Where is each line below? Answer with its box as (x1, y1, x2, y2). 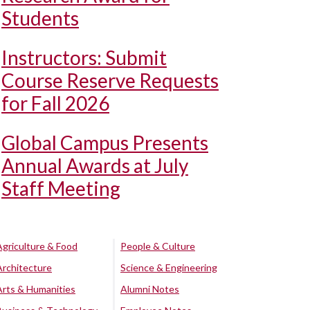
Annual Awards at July (1, 154, 188, 177)
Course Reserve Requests (1, 69, 219, 92)
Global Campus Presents (1, 131, 208, 154)
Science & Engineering (120, 262, 217, 273)
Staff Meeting (1, 176, 120, 200)
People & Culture (120, 240, 195, 252)
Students (1, 6, 79, 30)
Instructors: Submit (1, 46, 167, 69)
